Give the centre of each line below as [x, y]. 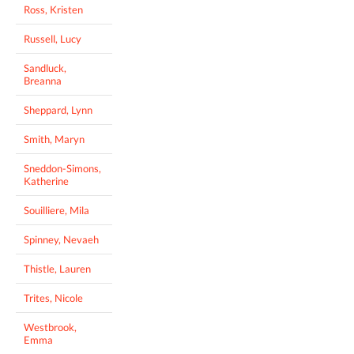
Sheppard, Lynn [58, 109]
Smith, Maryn [54, 139]
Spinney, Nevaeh [61, 239]
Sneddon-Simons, [62, 168]
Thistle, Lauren [57, 268]
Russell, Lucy [53, 38]
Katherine [46, 181]
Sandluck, [45, 68]
